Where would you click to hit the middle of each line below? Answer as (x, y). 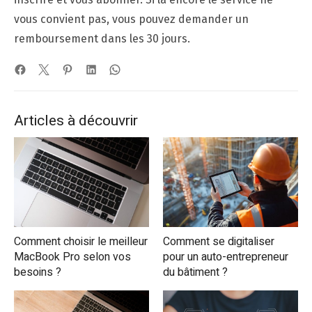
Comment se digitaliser (219, 241)
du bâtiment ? (195, 272)
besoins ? (38, 272)
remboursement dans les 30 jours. (102, 38)
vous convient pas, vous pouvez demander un (131, 19)
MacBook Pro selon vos (72, 257)
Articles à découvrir (76, 120)
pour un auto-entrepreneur (226, 257)
